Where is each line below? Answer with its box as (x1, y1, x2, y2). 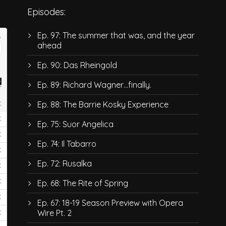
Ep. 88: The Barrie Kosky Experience (37, 99, 168, 109)
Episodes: (27, 6, 66, 18)
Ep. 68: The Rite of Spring (37, 178, 128, 188)
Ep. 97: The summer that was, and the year (37, 30, 195, 40)
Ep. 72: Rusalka (37, 158, 92, 168)
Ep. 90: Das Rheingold (37, 60, 117, 70)
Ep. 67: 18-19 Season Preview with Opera (37, 197, 183, 208)
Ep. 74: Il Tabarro (37, 138, 96, 149)
